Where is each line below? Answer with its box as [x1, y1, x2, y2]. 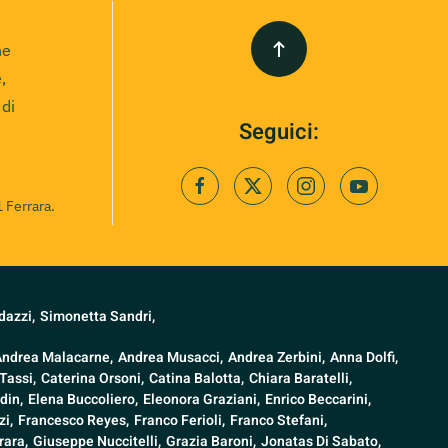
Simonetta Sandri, [40, 306, 155, 328]
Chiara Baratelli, [249, 368, 352, 390]
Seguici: [239, 116, 320, 149]
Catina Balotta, [149, 368, 244, 390]
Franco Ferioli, [134, 410, 225, 432]
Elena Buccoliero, [28, 389, 138, 411]
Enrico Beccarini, [265, 389, 371, 411]
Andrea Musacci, [118, 347, 223, 369]
